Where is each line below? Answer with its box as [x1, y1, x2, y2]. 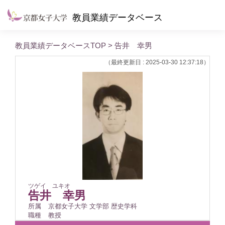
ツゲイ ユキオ [28, 182, 70, 189]
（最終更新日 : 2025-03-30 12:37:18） [105, 59, 209, 66]
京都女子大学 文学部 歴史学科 [48, 202, 137, 210]
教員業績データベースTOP [15, 41, 106, 50]
